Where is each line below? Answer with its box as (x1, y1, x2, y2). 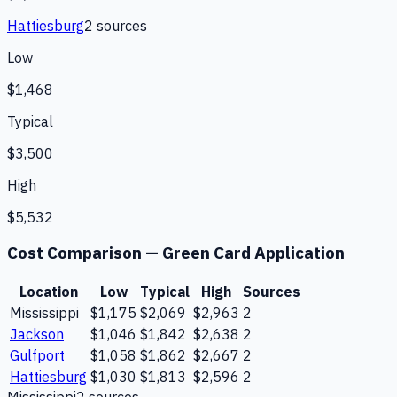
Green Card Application (162, 242, 345, 264)
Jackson (10, 325, 64, 344)
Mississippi (10, 304, 79, 323)
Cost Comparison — (7, 242, 162, 264)
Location (19, 283, 78, 301)
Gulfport (10, 346, 65, 365)
